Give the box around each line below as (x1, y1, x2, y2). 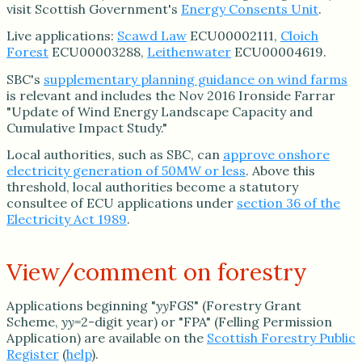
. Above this (246, 162, 315, 179)
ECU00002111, (187, 27, 280, 44)
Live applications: (6, 27, 117, 44)
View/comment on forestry (6, 256, 307, 287)
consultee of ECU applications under (6, 194, 237, 211)
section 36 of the (237, 194, 340, 211)
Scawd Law (117, 27, 187, 44)
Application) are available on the (6, 329, 207, 346)
